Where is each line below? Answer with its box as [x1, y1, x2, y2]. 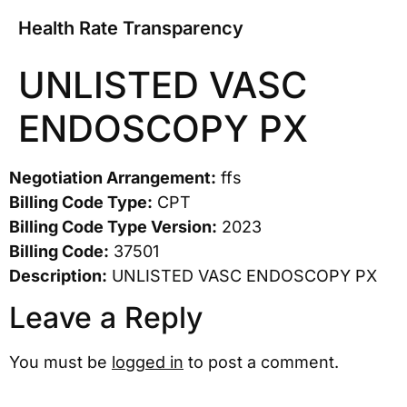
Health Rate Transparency [18, 17, 243, 39]
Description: [9, 266, 107, 285]
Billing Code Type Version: [9, 217, 217, 236]
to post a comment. [184, 352, 339, 372]
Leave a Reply [9, 300, 203, 336]
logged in [112, 352, 184, 372]
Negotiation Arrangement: [9, 168, 216, 187]
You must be [9, 352, 112, 372]
